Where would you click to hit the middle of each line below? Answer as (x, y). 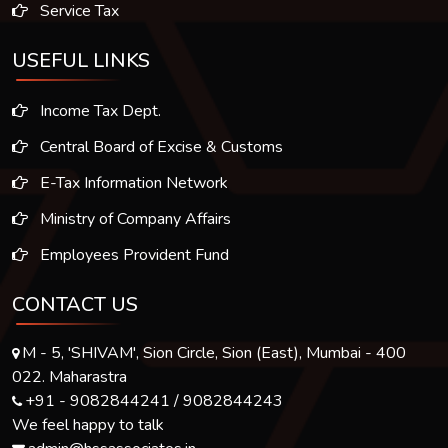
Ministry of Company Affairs (133, 219)
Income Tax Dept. (98, 111)
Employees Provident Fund (132, 255)
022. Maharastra (69, 377)
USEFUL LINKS (81, 60)
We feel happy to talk (88, 425)
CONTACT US (75, 304)
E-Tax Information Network (132, 183)
